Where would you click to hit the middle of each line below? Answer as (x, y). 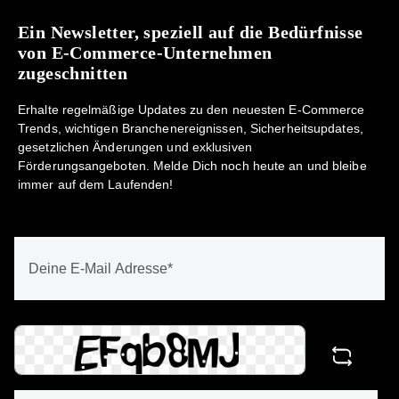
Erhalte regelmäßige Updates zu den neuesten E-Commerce (191, 110)
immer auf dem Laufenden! (96, 185)
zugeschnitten (73, 73)
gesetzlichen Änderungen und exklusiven (135, 148)
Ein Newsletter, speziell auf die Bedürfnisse (191, 33)
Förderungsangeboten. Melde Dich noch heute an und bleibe (192, 167)
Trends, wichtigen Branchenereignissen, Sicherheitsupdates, (191, 129)
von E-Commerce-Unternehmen (145, 53)
